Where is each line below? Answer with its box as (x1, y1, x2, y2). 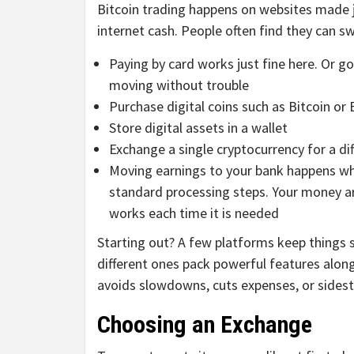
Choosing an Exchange (97, 311, 312, 339)
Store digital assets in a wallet (109, 119, 288, 137)
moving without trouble (109, 76, 249, 95)
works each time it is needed (109, 204, 279, 223)
